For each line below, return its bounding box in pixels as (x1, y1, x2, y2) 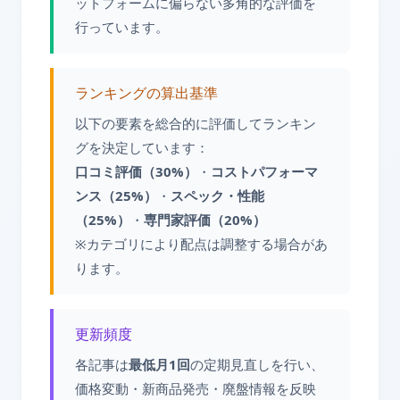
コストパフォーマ (211, 162, 318, 180)
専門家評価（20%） (144, 211, 266, 229)
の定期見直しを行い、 (190, 355, 324, 373)
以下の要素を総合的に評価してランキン (75, 114, 316, 132)
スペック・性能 (171, 187, 264, 204)
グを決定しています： (75, 138, 209, 156)
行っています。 (75, 18, 169, 36)
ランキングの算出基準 (75, 83, 218, 103)
